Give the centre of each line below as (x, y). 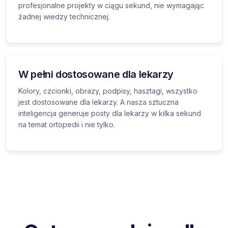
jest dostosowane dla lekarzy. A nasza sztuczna (98, 102)
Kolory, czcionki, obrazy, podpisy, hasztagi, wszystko (108, 91)
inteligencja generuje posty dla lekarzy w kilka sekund (110, 113)
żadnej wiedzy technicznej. (64, 16)
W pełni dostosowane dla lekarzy (96, 74)
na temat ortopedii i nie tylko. (67, 124)
